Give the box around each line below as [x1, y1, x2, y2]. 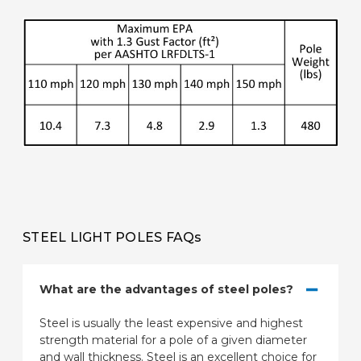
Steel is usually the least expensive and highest [39, 316, 303, 331]
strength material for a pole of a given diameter [39, 333, 307, 348]
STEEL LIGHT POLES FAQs [23, 230, 202, 246]
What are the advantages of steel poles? [39, 282, 293, 297]
